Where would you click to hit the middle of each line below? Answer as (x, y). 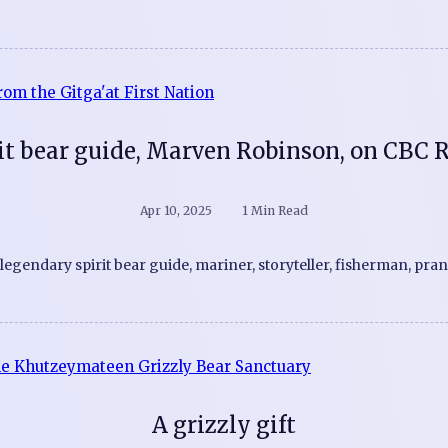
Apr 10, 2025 (176, 210)
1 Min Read (275, 210)
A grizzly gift (224, 424)
